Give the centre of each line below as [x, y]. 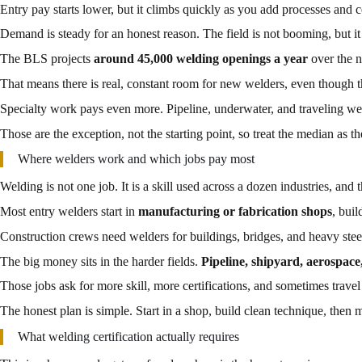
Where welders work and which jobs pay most [136, 159]
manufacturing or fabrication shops [235, 211]
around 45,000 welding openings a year [201, 59]
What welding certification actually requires [128, 336]
